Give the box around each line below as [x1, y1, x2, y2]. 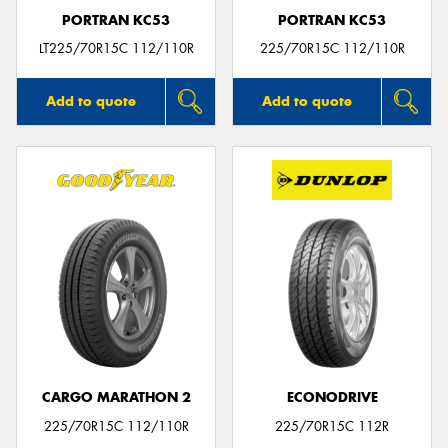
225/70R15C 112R [275, 417, 389, 435]
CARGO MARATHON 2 [41, 389, 191, 407]
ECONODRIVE [286, 389, 378, 407]
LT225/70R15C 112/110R [38, 40, 194, 58]
